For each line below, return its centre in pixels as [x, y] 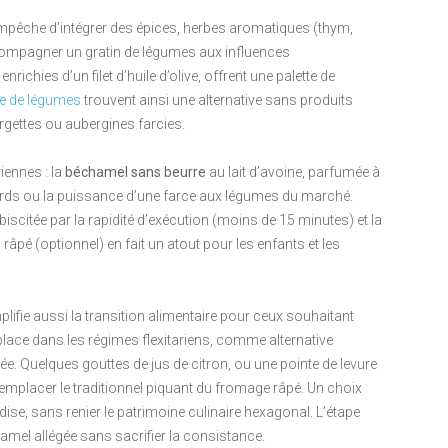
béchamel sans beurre [135, 172]
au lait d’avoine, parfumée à [293, 172]
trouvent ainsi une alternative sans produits [217, 100]
